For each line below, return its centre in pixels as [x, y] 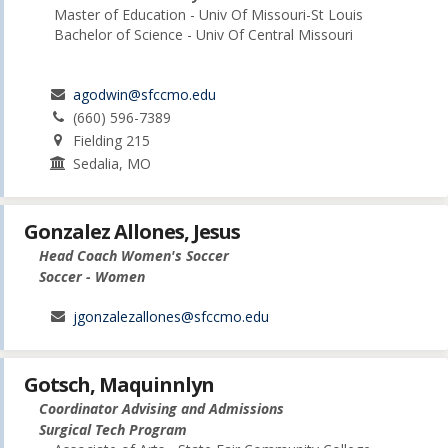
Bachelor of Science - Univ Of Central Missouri [203, 34]
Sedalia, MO [112, 163]
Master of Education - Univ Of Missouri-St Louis [208, 14]
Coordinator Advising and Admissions [161, 409]
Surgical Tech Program [113, 430]
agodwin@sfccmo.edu [145, 94]
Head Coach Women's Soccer [134, 256]
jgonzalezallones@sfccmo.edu [171, 317]
